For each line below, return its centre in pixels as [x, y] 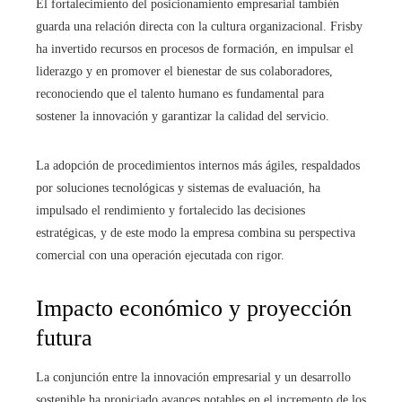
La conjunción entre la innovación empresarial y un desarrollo [193, 378]
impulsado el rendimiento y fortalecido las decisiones [170, 211]
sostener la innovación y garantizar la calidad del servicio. [183, 117]
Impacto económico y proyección [194, 309]
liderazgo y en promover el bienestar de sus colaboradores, [184, 72]
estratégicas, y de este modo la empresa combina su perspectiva [196, 233]
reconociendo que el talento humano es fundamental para [180, 94]
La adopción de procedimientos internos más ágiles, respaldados [198, 166]
